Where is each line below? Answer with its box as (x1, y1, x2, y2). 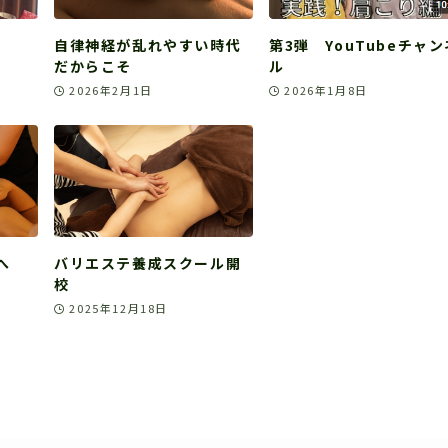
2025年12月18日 (69, 299, 168, 316)
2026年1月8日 (284, 81, 368, 98)
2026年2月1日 (69, 81, 153, 98)
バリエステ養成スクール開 (54, 252, 242, 273)
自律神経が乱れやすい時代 (54, 35, 242, 56)
